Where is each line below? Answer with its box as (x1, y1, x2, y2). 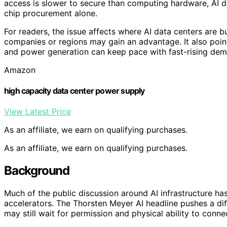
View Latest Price (4, 106, 71, 117)
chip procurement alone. (4, 8, 97, 18)
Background (4, 163, 69, 178)
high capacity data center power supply (4, 85, 145, 96)
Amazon (4, 64, 35, 75)
